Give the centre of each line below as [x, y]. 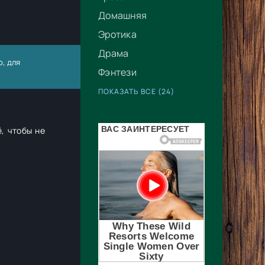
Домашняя [123, 15]
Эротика [117, 34]
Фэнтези [117, 72]
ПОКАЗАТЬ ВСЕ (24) [136, 91]
